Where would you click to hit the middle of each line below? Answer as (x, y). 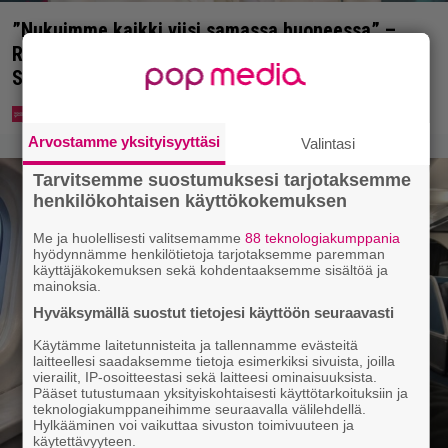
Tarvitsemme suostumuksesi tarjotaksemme (221, 180)
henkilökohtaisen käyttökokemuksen (189, 201)
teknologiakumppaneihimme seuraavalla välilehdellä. (199, 409)
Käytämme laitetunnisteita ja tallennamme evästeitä (195, 345)
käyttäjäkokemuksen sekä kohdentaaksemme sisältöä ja (210, 270)
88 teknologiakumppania (322, 238)
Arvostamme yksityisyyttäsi (124, 141)
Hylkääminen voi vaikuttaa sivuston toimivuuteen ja (193, 425)
